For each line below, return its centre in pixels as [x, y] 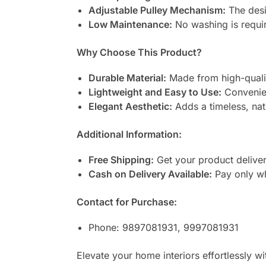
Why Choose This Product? [139, 52]
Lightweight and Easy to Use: [155, 92]
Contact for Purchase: [126, 202]
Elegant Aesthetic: [130, 106]
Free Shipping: [121, 160]
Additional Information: [129, 134]
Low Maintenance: [130, 24]
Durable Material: [127, 77]
